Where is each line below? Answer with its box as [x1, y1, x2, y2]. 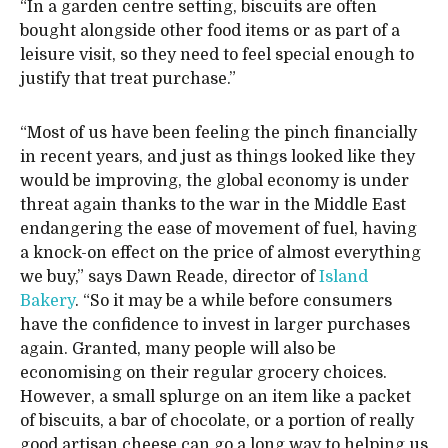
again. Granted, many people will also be [20, 340, 336, 358]
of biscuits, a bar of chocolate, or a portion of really [20, 412, 414, 430]
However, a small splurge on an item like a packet [20, 388, 411, 406]
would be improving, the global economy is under [20, 172, 409, 190]
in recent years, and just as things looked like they [20, 148, 415, 166]
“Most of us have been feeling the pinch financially [20, 124, 417, 142]
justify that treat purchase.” [20, 70, 236, 88]
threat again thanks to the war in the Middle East [20, 196, 406, 214]
